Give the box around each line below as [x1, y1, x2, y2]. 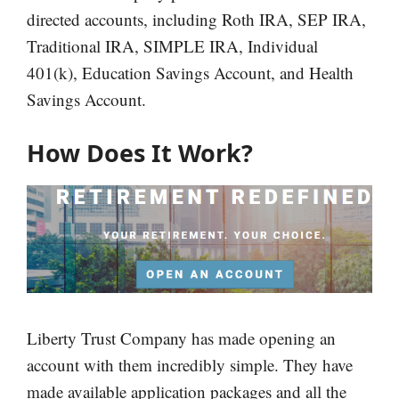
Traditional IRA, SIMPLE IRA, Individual [27, 35, 318, 58]
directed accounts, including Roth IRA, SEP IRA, [27, 8, 366, 31]
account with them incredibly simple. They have [27, 354, 353, 377]
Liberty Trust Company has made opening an [27, 327, 336, 350]
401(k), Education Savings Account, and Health [27, 61, 354, 85]
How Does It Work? [27, 135, 253, 169]
